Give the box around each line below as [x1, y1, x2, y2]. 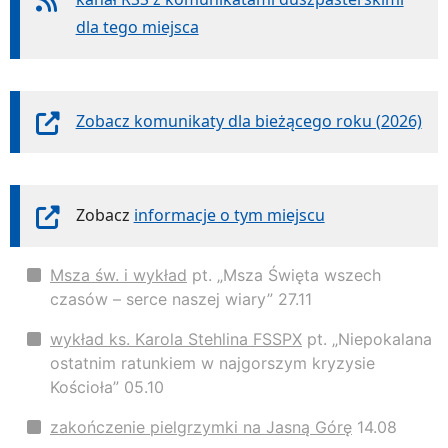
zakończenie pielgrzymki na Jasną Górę [50, 417, 352, 437]
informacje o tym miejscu [133, 204, 325, 226]
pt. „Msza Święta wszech [187, 265, 381, 285]
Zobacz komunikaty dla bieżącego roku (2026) [75, 110, 422, 132]
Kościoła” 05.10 [50, 377, 164, 397]
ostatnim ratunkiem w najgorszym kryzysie [50, 353, 375, 373]
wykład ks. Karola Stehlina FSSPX [50, 329, 302, 349]
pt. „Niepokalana [302, 329, 432, 349]
